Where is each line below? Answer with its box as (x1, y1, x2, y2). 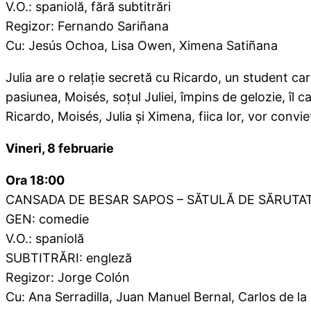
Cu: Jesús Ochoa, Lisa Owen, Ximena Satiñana (6, 38, 278, 53)
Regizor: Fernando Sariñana (6, 19, 169, 34)
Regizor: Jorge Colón (6, 270, 130, 285)
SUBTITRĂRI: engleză (6, 251, 132, 266)
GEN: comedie (6, 212, 89, 227)
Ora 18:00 (6, 173, 65, 188)
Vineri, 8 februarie (6, 141, 114, 156)
